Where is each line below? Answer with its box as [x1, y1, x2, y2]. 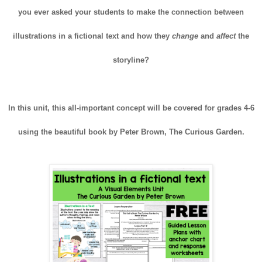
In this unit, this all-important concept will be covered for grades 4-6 [8, 104, 254, 113]
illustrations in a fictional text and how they [13, 32, 172, 41]
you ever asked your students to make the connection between [18, 8, 244, 17]
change [172, 32, 198, 41]
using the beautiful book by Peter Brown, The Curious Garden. [18, 127, 244, 137]
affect [216, 32, 236, 41]
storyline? [113, 56, 149, 65]
